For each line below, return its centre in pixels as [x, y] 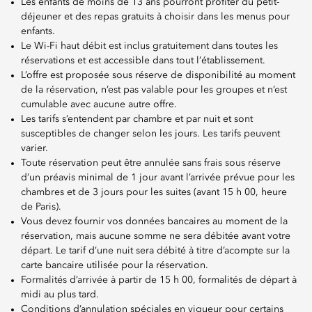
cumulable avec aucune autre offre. [99, 105]
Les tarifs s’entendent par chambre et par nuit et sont [137, 119]
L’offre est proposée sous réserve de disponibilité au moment [158, 76]
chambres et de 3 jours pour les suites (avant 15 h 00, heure [154, 193]
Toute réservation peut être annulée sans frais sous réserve [151, 163]
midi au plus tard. [60, 295]
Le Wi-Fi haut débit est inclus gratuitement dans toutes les [149, 46]
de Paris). [41, 207]
